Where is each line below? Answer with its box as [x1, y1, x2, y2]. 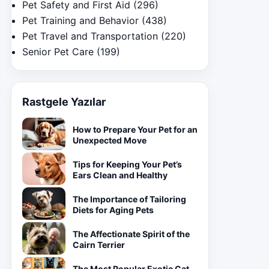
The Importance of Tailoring [73, 194, 186, 204]
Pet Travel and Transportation [22, 30, 158, 42]
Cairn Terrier [73, 240, 125, 250]
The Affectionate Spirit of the [73, 229, 190, 239]
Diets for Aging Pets [73, 205, 154, 215]
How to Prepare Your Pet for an [73, 124, 198, 134]
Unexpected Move [73, 135, 147, 145]
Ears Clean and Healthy [73, 170, 168, 180]
